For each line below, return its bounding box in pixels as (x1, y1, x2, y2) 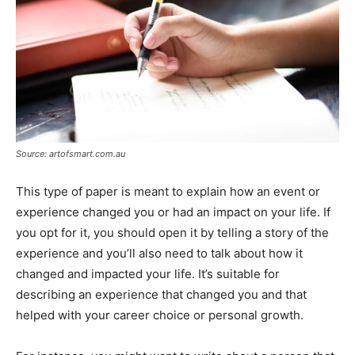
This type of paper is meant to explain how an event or (16, 183, 320, 199)
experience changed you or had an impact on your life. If (16, 204, 330, 219)
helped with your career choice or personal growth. (16, 307, 303, 323)
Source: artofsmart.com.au (16, 147, 125, 159)
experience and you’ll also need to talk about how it (16, 245, 303, 261)
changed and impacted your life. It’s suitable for (16, 265, 280, 281)
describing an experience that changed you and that (16, 286, 307, 302)
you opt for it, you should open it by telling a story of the (16, 224, 329, 240)
